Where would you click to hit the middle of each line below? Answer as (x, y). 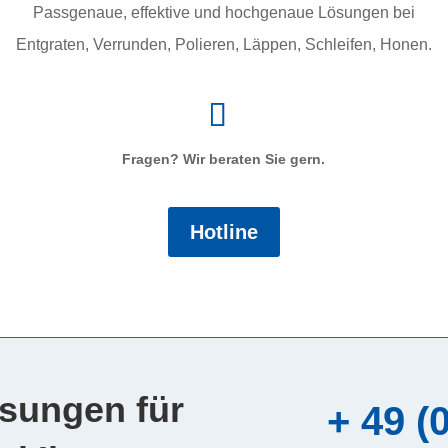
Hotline (223, 231)
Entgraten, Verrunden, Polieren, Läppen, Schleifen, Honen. (224, 44)
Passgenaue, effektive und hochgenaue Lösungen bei (224, 12)
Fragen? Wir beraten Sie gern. (224, 158)
